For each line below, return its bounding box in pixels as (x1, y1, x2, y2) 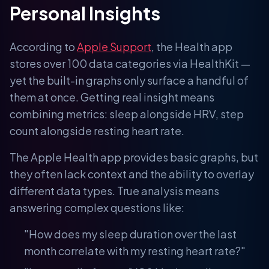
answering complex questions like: (10, 200, 184, 214)
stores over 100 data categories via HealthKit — (10, 56, 250, 70)
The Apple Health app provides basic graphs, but (10, 150, 258, 164)
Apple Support (77, 39, 151, 53)
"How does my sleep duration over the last (24, 226, 237, 241)
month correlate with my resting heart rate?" (24, 243, 246, 258)
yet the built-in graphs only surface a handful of (10, 73, 249, 87)
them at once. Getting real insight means (10, 89, 214, 104)
